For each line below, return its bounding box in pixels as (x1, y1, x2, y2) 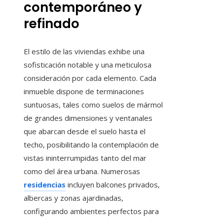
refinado (24, 15, 79, 33)
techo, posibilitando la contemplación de (24, 140, 159, 150)
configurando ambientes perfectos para (24, 206, 159, 217)
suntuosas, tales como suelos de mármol (24, 100, 163, 110)
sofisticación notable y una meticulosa (24, 60, 151, 70)
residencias (24, 180, 66, 190)
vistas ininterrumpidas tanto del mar (24, 153, 147, 163)
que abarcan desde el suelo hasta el (24, 126, 146, 137)
